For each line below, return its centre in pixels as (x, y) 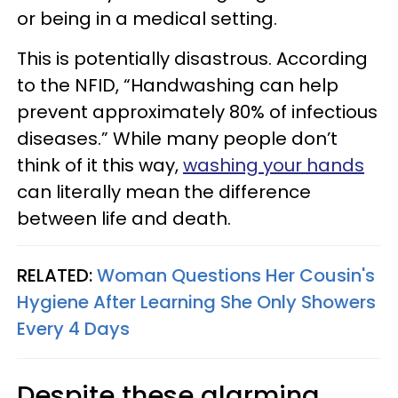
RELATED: (57, 275)
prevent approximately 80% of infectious (197, 112)
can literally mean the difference (164, 192)
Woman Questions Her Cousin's (236, 275)
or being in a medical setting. (149, 19)
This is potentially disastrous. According (192, 59)
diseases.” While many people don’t (177, 139)
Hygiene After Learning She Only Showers (196, 302)
